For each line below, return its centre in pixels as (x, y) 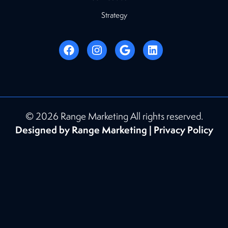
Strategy (114, 15)
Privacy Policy (183, 130)
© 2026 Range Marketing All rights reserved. (114, 116)
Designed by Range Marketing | (84, 130)
